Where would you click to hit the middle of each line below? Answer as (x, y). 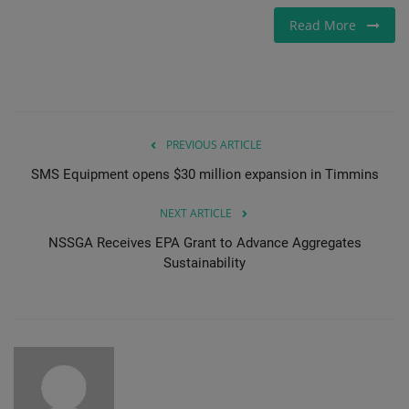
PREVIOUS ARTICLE (214, 144)
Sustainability (204, 262)
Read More (328, 25)
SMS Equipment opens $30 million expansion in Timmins (204, 174)
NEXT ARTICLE (195, 213)
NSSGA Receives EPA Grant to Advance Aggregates (204, 242)
